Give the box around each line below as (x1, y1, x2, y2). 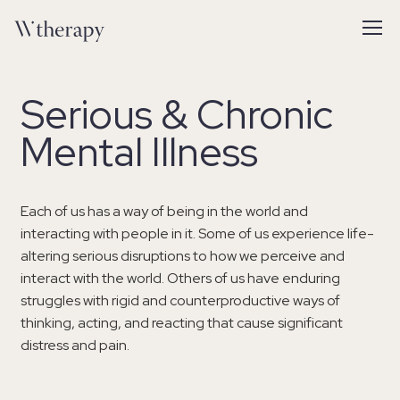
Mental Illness (21, 125, 258, 179)
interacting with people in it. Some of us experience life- (21, 223, 374, 243)
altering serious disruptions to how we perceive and (21, 246, 345, 265)
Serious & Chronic (21, 87, 333, 141)
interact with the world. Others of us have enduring (21, 268, 340, 287)
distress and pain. (21, 335, 129, 354)
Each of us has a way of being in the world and (21, 201, 308, 221)
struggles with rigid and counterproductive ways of (21, 290, 340, 310)
